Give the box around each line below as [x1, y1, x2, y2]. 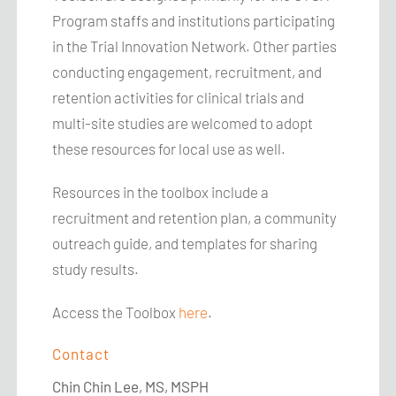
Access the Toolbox [52, 303, 179, 321]
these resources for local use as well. [52, 140, 286, 157]
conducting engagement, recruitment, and [52, 63, 323, 80]
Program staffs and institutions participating [52, 11, 336, 29]
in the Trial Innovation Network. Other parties [52, 37, 338, 55]
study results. [52, 260, 140, 278]
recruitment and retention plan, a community [52, 209, 338, 226]
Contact [52, 345, 110, 362]
